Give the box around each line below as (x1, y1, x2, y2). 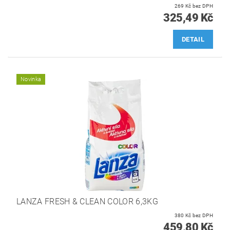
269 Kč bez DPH (192, 3, 213, 9)
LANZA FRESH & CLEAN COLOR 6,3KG (16, 196, 158, 206)
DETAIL (182, 35, 204, 44)
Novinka (21, 75, 42, 83)
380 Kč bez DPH (192, 212, 213, 218)
